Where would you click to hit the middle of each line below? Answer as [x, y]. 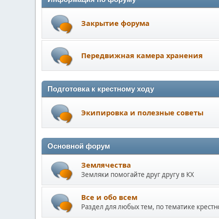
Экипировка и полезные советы [142, 112]
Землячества [106, 165]
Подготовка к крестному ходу [101, 89]
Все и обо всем [109, 197]
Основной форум [79, 146]
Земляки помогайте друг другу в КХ [138, 175]
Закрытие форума [115, 23]
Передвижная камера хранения [142, 55]
